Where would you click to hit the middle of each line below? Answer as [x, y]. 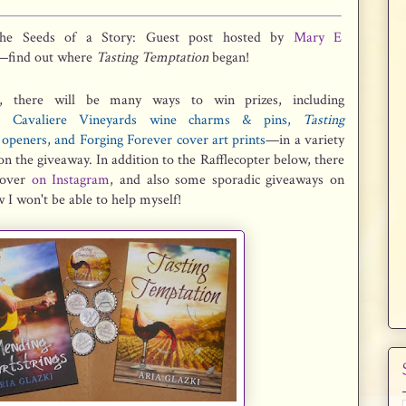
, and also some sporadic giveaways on [227, 180]
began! [229, 58]
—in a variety [305, 140]
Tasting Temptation [152, 58]
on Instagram [71, 180]
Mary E [318, 38]
